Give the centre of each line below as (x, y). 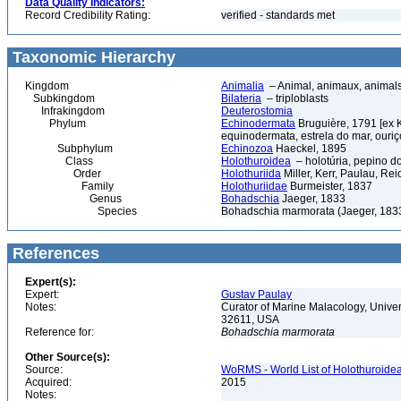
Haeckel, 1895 (310, 149)
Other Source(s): (68, 357)
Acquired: (48, 382)
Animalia (243, 86)
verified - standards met (278, 15)
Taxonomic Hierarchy (92, 57)
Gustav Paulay (256, 294)
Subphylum (69, 149)
